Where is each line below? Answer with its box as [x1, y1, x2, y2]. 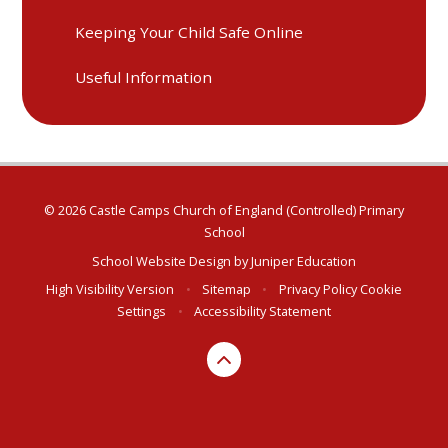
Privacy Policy [278, 280, 357, 299]
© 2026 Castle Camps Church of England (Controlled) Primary [44, 201, 404, 220]
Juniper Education [251, 251, 356, 270]
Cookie [359, 280, 402, 299]
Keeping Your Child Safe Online [75, 22, 304, 43]
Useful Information [75, 67, 213, 88]
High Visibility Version [46, 280, 175, 299]
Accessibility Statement [193, 302, 331, 321]
